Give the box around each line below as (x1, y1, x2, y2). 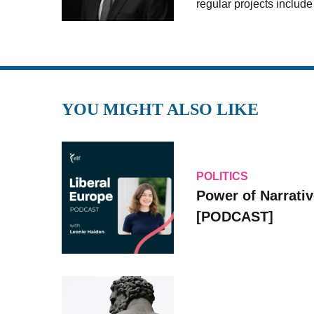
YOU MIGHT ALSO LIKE (62, 100, 259, 119)
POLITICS (196, 170, 248, 183)
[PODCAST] (196, 209, 273, 225)
